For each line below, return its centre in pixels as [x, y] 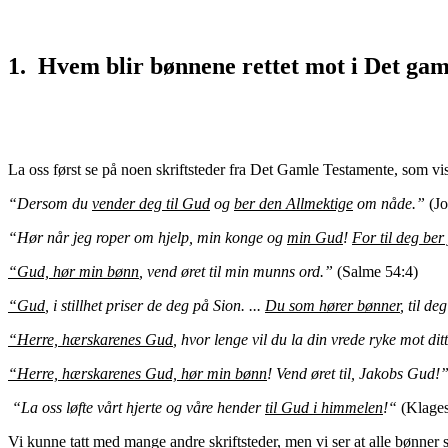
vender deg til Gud [151, 203]
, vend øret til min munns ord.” [238, 271]
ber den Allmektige [293, 203]
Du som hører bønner [332, 305]
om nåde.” [391, 203]
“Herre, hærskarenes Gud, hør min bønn [137, 373]
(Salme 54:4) [379, 271]
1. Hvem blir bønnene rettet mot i [183, 65]
